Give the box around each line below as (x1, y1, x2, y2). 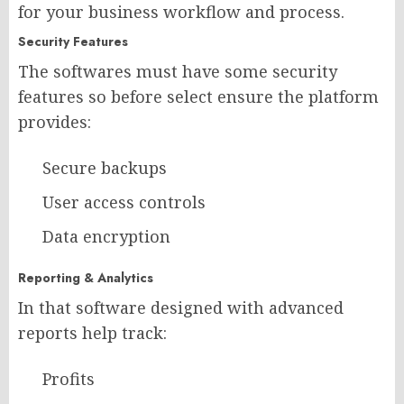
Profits (42, 368, 95, 390)
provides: (18, 111, 91, 133)
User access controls (42, 191, 206, 214)
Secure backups (42, 157, 167, 179)
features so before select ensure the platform (18, 86, 379, 108)
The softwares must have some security (18, 60, 337, 83)
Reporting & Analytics (18, 269, 153, 288)
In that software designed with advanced (18, 297, 344, 319)
